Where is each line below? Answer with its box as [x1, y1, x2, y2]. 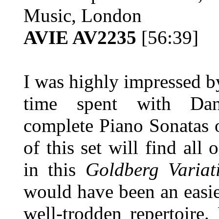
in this [23, 159, 86, 180]
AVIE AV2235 [23, 27, 141, 48]
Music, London [23, 5, 142, 26]
